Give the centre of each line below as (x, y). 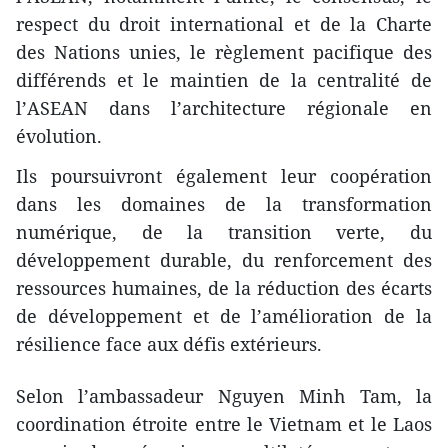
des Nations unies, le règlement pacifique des (224, 52)
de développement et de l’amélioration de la (224, 316)
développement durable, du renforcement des (224, 260)
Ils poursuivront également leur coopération (224, 176)
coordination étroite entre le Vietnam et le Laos (224, 424)
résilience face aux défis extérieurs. (169, 344)
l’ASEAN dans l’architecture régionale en (224, 108)
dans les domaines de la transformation (224, 204)
